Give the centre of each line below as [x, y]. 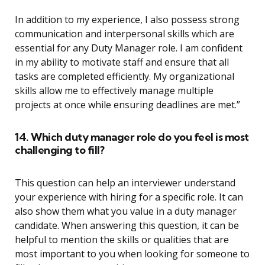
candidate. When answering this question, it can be [127, 226]
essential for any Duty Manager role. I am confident [129, 48]
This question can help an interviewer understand [125, 183]
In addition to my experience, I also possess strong [127, 20]
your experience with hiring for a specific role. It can [129, 197]
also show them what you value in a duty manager [126, 211]
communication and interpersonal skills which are [125, 34]
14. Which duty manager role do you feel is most [132, 137]
